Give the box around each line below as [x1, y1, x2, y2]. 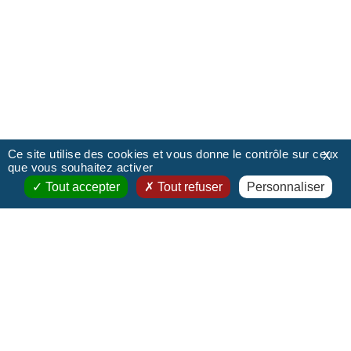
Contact [24, 282, 102, 304]
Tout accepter [42, 180, 120, 194]
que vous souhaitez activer [8, 161, 154, 174]
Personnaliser [247, 180, 325, 194]
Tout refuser [154, 180, 223, 194]
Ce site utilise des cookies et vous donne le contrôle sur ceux [8, 147, 339, 161]
